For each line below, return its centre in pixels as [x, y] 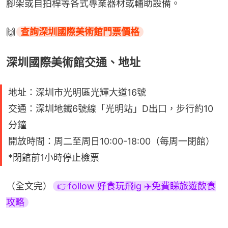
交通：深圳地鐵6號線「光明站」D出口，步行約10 [111, 108]
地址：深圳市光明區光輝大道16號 [77, 92]
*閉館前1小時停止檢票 [54, 157]
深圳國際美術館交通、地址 [73, 62]
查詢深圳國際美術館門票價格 [80, 32]
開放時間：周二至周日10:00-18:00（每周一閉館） [111, 141]
